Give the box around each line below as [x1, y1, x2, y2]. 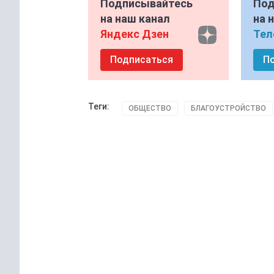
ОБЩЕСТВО [128, 104, 171, 113]
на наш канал [100, 12, 170, 26]
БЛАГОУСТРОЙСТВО [191, 104, 266, 113]
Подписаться [110, 54, 173, 66]
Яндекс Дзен [100, 28, 169, 41]
